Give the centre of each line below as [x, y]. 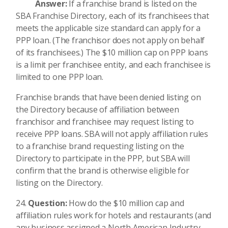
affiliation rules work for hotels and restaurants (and [114, 215]
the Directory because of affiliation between [97, 109]
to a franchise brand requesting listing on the [100, 146]
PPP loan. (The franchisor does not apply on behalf [110, 40]
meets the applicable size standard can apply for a [108, 28]
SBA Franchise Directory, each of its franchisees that [112, 16]
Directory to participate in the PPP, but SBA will [103, 158]
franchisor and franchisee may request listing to [105, 122]
